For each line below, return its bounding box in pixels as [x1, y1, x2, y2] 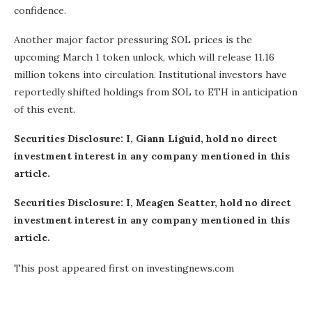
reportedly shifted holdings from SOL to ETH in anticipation [14, 86, 297, 99]
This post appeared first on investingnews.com [14, 262, 234, 275]
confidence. [14, 4, 66, 17]
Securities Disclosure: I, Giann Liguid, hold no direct [14, 132, 277, 146]
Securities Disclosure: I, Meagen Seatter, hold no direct [14, 196, 291, 210]
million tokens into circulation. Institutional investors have [14, 68, 287, 81]
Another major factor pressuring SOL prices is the [14, 33, 252, 47]
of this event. [14, 103, 75, 116]
